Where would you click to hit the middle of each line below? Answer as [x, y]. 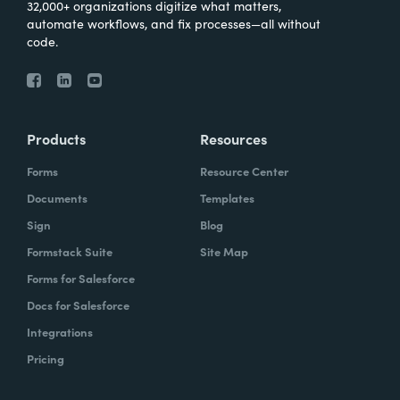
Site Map [224, 251]
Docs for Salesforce [78, 305]
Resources [233, 138]
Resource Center [244, 171]
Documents [57, 198]
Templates [227, 198]
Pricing [46, 358]
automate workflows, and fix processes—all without [174, 23]
